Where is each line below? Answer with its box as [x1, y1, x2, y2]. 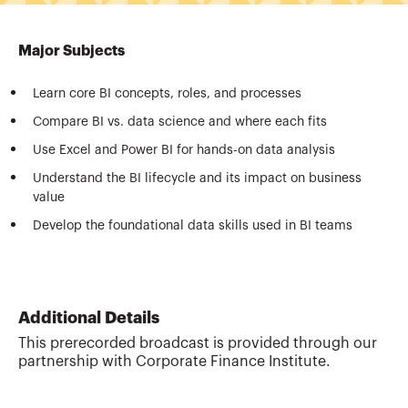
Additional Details [18, 310, 159, 327]
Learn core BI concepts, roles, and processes [33, 87, 301, 101]
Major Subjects [18, 44, 125, 59]
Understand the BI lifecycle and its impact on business [33, 172, 362, 186]
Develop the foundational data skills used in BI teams [33, 219, 352, 233]
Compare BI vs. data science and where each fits [33, 116, 327, 129]
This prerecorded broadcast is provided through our [18, 335, 377, 351]
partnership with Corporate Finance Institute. [18, 353, 331, 369]
